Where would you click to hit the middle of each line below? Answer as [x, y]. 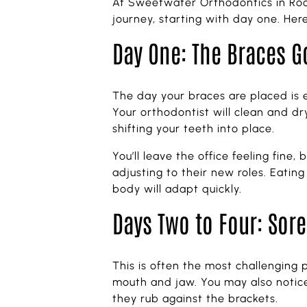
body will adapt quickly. [177, 189]
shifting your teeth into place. [194, 129]
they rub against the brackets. [196, 299]
